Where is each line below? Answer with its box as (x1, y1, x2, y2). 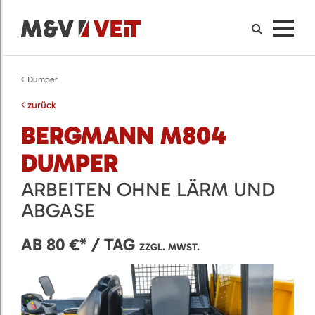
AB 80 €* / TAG (21, 233, 139, 255)
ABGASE (21, 198, 96, 222)
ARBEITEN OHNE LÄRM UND (21, 177, 275, 201)
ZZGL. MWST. (139, 240, 200, 253)
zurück (25, 99, 56, 111)
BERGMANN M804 (21, 120, 226, 150)
